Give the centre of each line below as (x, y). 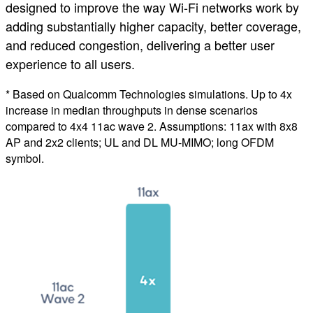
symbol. (25, 159)
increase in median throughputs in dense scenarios (132, 110)
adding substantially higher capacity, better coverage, (153, 26)
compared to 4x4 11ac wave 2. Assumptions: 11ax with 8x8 (152, 126)
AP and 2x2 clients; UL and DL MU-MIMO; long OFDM (140, 143)
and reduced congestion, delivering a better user (140, 45)
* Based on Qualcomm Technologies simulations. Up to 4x (149, 94)
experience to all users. (70, 64)
